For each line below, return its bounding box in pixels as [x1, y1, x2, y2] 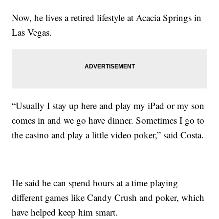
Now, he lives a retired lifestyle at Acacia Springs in [12, 11, 202, 24]
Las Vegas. [12, 26, 52, 39]
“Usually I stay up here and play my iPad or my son [12, 99, 205, 112]
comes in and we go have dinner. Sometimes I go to [12, 114, 205, 127]
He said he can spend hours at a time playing [12, 176, 178, 189]
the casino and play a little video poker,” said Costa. [12, 129, 204, 141]
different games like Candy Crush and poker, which [12, 191, 205, 204]
